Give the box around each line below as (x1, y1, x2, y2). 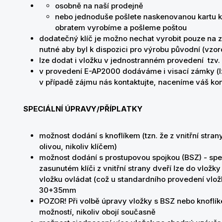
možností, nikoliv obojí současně (39, 207, 156, 217)
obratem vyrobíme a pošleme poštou (55, 23, 187, 32)
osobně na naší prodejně (55, 1, 143, 10)
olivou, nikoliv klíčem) (39, 142, 117, 151)
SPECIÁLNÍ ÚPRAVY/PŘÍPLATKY (23, 104, 143, 113)
